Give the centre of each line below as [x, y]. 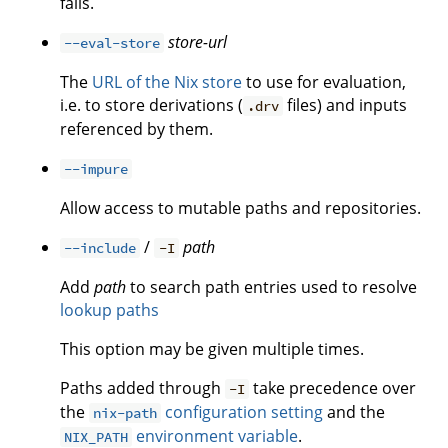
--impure [96, 169]
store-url [198, 42]
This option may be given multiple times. [212, 349]
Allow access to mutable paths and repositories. [240, 208]
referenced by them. [136, 129]
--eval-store [112, 43]
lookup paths [109, 310]
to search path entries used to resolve [271, 287]
